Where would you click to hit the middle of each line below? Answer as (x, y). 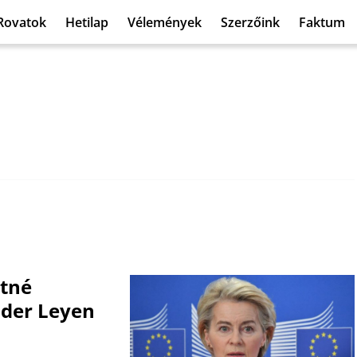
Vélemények (165, 22)
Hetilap (87, 22)
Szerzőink (250, 22)
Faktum (322, 22)
